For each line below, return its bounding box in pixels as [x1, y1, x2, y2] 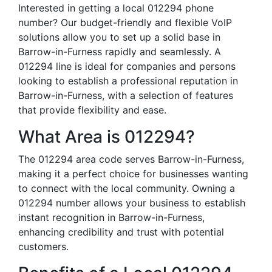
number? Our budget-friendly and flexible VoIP [18, 16, 232, 29]
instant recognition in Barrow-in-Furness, [18, 211, 205, 223]
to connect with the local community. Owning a [18, 182, 235, 194]
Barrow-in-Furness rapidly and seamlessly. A [18, 46, 221, 58]
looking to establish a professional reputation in [18, 75, 238, 87]
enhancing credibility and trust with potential [18, 226, 224, 238]
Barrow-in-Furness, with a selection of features [18, 89, 233, 101]
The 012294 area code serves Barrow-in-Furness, [18, 153, 244, 165]
